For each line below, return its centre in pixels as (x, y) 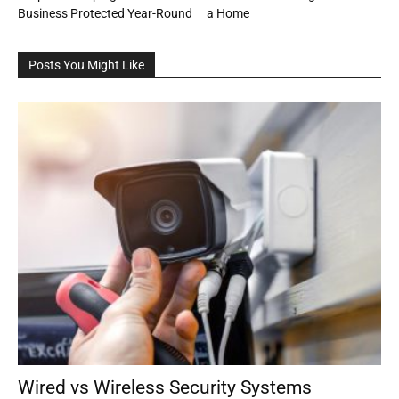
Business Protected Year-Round (105, 14)
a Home (228, 14)
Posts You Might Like (86, 65)
